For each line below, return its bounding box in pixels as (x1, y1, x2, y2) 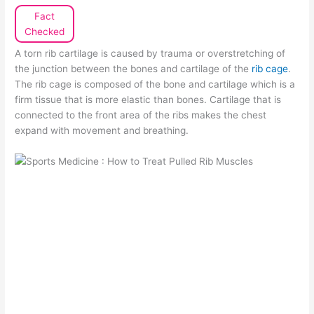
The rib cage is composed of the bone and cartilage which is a (15, 78, 296, 90)
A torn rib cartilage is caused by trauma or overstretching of (15, 48, 286, 60)
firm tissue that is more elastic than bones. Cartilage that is (15, 94, 282, 106)
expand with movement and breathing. (15, 125, 189, 137)
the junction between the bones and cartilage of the (15, 63, 252, 75)
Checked (25, 26, 65, 38)
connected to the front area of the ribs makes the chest (15, 109, 267, 121)
